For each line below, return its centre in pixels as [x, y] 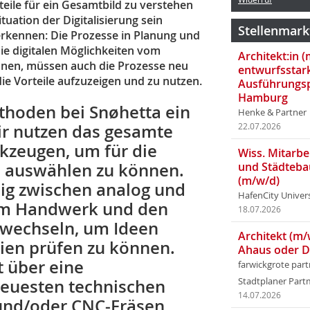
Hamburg [263, 98]
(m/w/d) [259, 181]
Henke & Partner [272, 112]
